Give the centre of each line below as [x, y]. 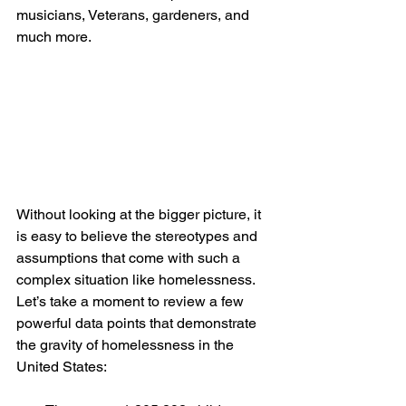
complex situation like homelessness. [137, 280]
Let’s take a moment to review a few [132, 302]
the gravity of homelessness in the [127, 345]
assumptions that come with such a [130, 258]
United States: [62, 367]
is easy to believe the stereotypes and [139, 237]
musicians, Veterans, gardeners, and [135, 15]
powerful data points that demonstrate [138, 324]
